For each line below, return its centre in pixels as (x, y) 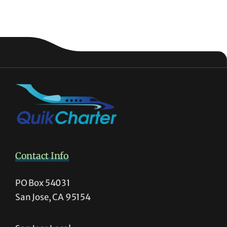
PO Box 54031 (43, 183)
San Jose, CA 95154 (53, 197)
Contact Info (42, 156)
